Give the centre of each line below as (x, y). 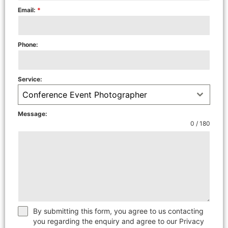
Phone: (28, 45)
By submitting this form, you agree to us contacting (118, 211)
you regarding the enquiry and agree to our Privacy (119, 221)
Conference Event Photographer (85, 95)
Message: (33, 114)
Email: (27, 10)
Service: (30, 79)
